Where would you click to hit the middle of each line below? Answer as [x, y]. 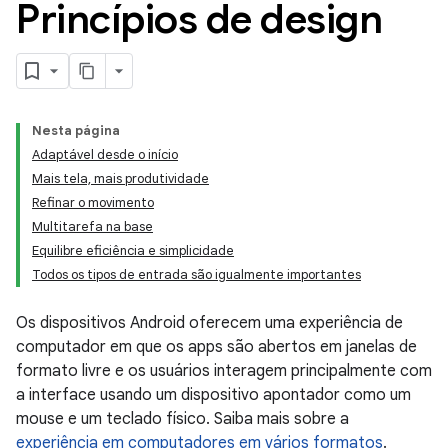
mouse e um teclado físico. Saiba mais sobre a [182, 419]
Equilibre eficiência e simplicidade [133, 250]
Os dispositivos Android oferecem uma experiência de [209, 323]
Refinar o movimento [93, 202]
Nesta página [76, 130]
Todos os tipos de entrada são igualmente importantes [196, 274]
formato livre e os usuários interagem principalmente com [224, 371]
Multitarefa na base [92, 226]
